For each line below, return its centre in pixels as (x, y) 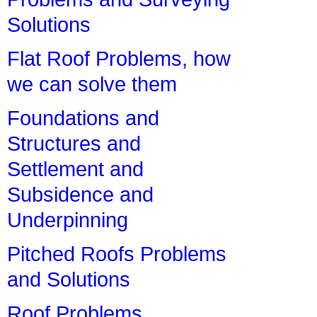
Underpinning (68, 220)
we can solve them (92, 84)
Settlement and (75, 169)
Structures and (74, 144)
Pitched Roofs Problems (117, 254)
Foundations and (83, 118)
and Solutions (69, 279)
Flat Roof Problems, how (119, 59)
